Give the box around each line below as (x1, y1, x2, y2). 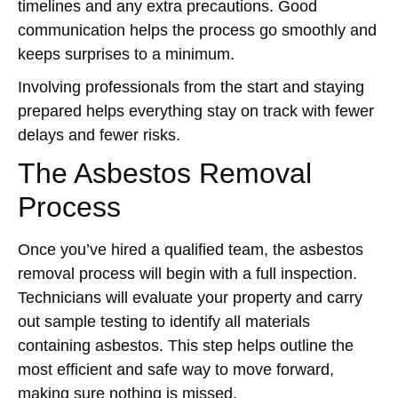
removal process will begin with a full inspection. (18, 265, 357, 283)
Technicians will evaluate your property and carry (18, 289, 362, 306)
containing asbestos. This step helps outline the (18, 337, 354, 354)
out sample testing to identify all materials (18, 313, 310, 330)
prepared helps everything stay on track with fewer (18, 102, 374, 120)
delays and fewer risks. (18, 126, 180, 144)
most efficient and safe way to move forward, (18, 361, 334, 378)
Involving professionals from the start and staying (18, 78, 364, 96)
